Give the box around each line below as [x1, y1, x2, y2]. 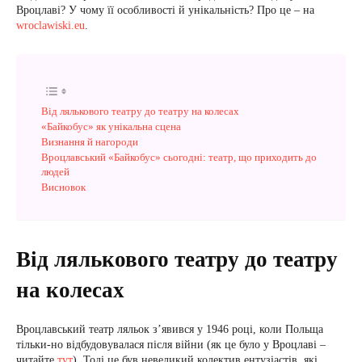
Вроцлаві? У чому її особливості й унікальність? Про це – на [16, 4, 314, 17]
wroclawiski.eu [16, 19, 85, 32]
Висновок [41, 181, 86, 194]
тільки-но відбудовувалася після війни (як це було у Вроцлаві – [16, 339, 326, 351]
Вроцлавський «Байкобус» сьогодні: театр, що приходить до [41, 151, 317, 164]
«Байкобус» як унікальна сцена [41, 120, 181, 133]
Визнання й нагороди [41, 136, 138, 149]
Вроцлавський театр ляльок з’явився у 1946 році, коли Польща [16, 323, 323, 336]
